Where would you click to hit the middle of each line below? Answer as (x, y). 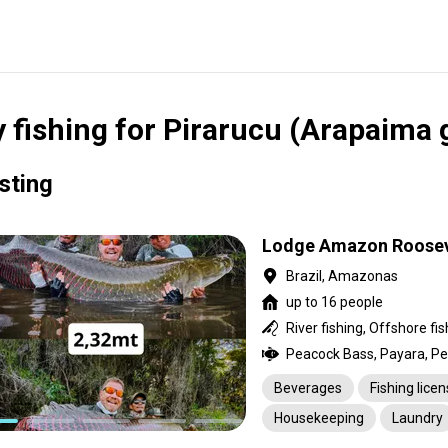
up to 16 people (334, 302)
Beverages (308, 388)
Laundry (417, 418)
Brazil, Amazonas (342, 276)
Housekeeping (319, 418)
